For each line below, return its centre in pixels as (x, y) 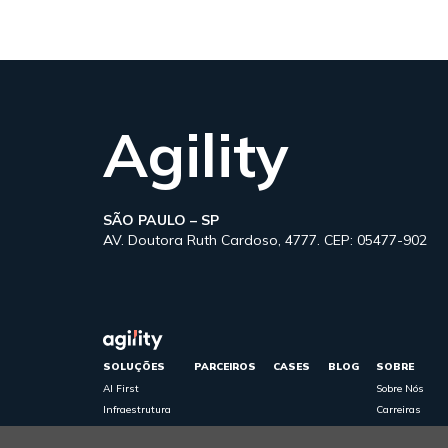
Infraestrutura (137, 409)
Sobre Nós (400, 388)
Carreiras (398, 409)
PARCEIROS (224, 366)
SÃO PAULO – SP (161, 220)
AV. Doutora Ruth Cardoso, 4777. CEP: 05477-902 (265, 240)
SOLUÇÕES (134, 366)
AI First (121, 388)
